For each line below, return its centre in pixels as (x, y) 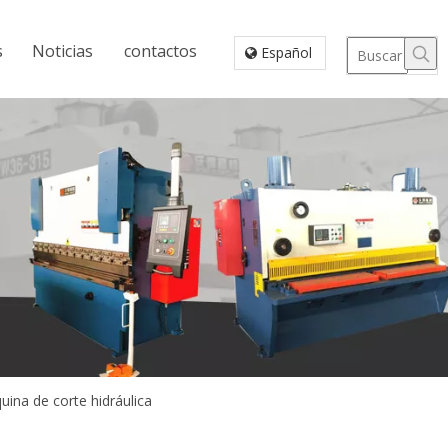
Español (286, 52)
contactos (160, 51)
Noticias (62, 51)
